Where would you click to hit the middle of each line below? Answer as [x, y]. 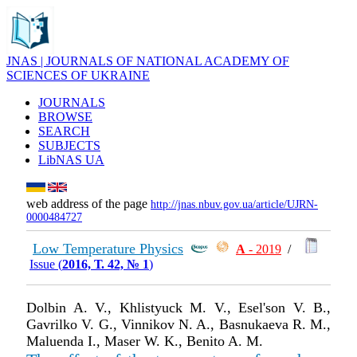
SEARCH [64, 131]
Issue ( [46, 264]
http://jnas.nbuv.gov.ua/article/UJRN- [234, 204]
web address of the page [88, 204]
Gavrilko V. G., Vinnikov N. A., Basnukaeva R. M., [178, 324]
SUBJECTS [69, 145]
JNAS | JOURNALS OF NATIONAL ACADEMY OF [148, 61]
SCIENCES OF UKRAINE [78, 75]
